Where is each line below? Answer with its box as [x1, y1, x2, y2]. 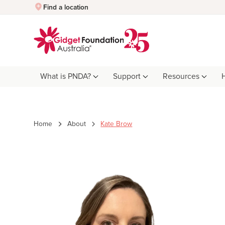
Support [113, 73, 141, 81]
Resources [163, 73, 200, 81]
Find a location [43, 4, 89, 11]
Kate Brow [100, 120, 133, 128]
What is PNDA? [40, 73, 91, 81]
